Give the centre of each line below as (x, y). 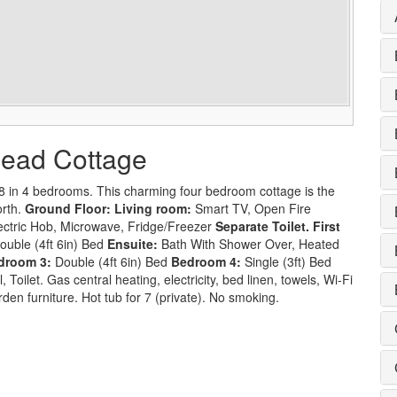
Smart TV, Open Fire (251, 208)
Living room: (153, 208)
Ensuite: (131, 243)
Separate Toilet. (262, 226)
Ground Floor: (70, 208)
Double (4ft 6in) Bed (111, 261)
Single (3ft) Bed (286, 261)
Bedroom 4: (206, 261)
